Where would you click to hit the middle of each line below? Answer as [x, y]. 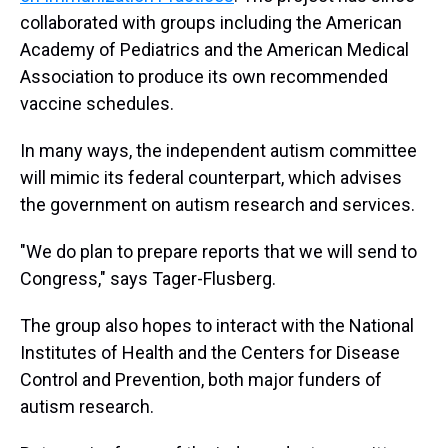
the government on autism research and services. [217, 204]
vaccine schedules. [97, 103]
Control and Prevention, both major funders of [201, 379]
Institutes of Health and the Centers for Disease [210, 352]
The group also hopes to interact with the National [217, 325]
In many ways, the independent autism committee [218, 150]
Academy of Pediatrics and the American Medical [214, 49]
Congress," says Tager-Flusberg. [148, 278]
